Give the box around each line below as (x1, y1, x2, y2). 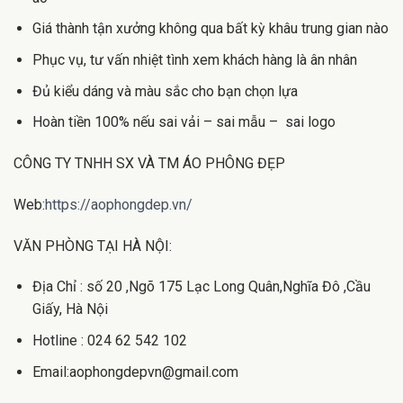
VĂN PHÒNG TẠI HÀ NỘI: (13, 237, 172, 255)
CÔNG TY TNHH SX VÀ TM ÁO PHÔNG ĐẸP (13, 155, 285, 173)
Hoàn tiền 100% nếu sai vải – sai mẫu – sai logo (31, 113, 336, 131)
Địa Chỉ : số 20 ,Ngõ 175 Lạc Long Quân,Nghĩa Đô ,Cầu (31, 278, 371, 296)
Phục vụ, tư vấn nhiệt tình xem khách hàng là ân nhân (31, 51, 357, 69)
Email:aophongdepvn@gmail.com (31, 363, 238, 381)
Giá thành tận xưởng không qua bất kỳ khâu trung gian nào (31, 20, 389, 38)
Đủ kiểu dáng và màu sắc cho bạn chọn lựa (31, 82, 298, 100)
